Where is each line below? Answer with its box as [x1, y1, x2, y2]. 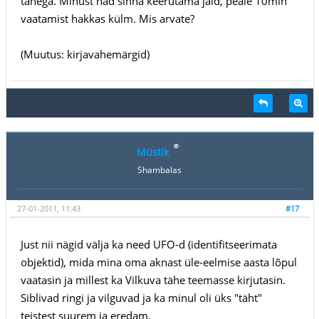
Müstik [137, 145, 169, 159]
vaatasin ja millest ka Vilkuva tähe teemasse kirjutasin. [20, 272, 286, 287]
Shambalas [137, 163, 182, 176]
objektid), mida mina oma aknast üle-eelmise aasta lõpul [20, 254, 297, 269]
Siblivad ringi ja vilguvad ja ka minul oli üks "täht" [20, 290, 262, 305]
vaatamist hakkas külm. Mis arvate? [20, 11, 194, 26]
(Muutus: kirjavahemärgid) [20, 46, 150, 61]
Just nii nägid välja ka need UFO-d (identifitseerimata [20, 236, 277, 251]
